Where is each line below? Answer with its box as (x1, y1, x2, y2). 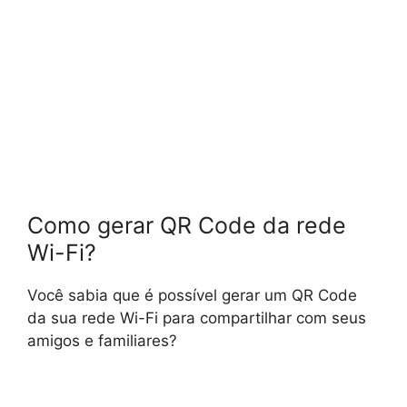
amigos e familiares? (27, 331, 177, 350)
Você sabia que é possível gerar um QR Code (27, 285, 357, 304)
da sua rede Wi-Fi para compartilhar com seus (27, 308, 366, 327)
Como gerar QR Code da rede (27, 211, 346, 239)
